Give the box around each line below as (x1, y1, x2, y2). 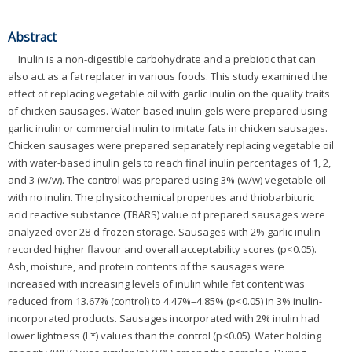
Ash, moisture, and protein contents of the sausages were (8, 259, 284, 274)
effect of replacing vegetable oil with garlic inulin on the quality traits (8, 86, 330, 101)
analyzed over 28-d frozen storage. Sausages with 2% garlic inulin (8, 225, 321, 240)
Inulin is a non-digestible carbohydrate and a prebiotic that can (18, 52, 316, 67)
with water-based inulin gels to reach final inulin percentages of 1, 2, (8, 156, 331, 170)
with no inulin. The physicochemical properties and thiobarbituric (8, 190, 314, 205)
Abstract (8, 28, 57, 46)
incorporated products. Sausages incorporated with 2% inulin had (8, 311, 320, 326)
